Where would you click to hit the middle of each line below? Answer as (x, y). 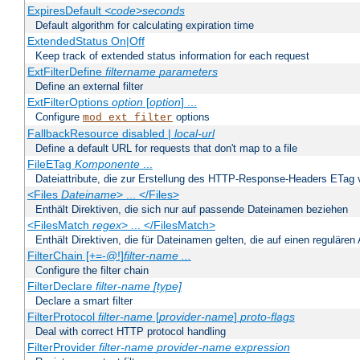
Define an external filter (89, 87)
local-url (194, 134)
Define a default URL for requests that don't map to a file (166, 149)
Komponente (107, 164)
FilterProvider (63, 348)
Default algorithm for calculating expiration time (145, 26)
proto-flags (267, 317)
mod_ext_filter (128, 118)
